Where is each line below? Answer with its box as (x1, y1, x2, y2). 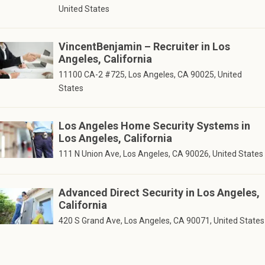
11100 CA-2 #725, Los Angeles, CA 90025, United (58, 70, 242, 80)
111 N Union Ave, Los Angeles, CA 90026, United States (58, 149, 263, 159)
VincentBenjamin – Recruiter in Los (58, 40, 230, 53)
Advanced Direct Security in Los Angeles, (58, 186, 260, 199)
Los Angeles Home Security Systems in (58, 119, 250, 132)
